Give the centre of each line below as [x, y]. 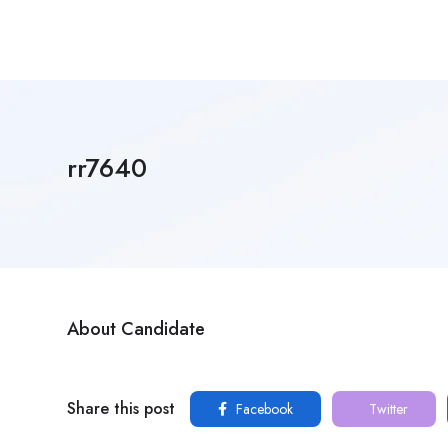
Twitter [386, 409]
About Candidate [136, 329]
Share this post [121, 408]
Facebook [262, 409]
